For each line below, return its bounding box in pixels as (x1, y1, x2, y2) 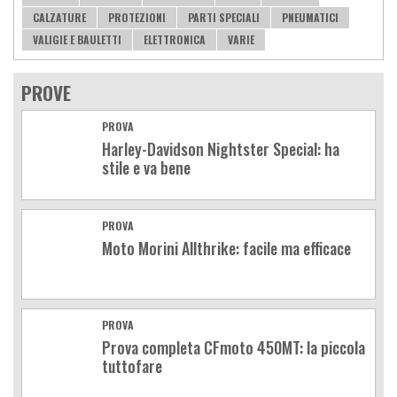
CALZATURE (33, 9, 86, 25)
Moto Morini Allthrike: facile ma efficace (102, 236, 351, 260)
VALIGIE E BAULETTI (33, 31, 121, 47)
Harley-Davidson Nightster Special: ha (102, 136, 339, 160)
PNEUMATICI (282, 9, 339, 25)
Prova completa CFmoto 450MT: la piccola (102, 335, 365, 359)
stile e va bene (102, 155, 191, 179)
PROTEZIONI (108, 9, 166, 25)
